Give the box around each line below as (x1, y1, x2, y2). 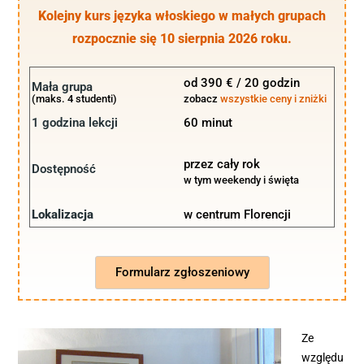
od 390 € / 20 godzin (184, 76, 300, 91)
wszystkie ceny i (220, 93, 299, 106)
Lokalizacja (32, 207, 93, 223)
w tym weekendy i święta (184, 174, 299, 187)
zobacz (184, 93, 220, 106)
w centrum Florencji (184, 207, 291, 223)
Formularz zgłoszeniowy (115, 265, 249, 280)
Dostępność (32, 162, 96, 177)
